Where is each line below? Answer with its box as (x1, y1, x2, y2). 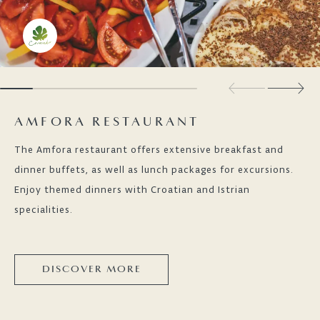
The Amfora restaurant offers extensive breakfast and (14, 143, 284, 156)
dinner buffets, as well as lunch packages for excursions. (14, 163, 294, 176)
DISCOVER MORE (41, 264, 141, 275)
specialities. (14, 203, 73, 216)
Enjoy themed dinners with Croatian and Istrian (14, 183, 250, 196)
